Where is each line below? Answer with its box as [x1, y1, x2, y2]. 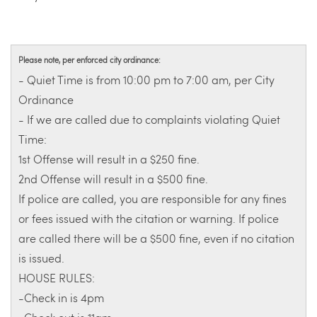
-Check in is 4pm [18, 290, 104, 305]
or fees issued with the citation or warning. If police [18, 211, 279, 226]
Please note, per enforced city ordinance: [18, 54, 163, 65]
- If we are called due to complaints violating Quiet [18, 112, 280, 127]
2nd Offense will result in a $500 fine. [18, 171, 211, 186]
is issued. [18, 250, 64, 265]
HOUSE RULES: [18, 270, 95, 285]
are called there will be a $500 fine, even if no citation [18, 231, 297, 246]
